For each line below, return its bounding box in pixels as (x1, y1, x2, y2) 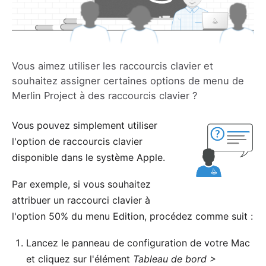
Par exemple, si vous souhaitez (12, 178, 151, 190)
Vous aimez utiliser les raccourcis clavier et (12, 59, 213, 72)
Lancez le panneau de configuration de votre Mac (26, 236, 250, 249)
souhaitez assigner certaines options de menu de (12, 74, 244, 87)
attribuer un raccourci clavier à (12, 194, 150, 206)
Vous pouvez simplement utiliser (12, 119, 157, 131)
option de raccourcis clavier (17, 135, 142, 147)
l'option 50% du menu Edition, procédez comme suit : (12, 210, 253, 222)
